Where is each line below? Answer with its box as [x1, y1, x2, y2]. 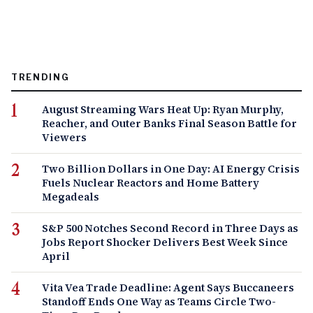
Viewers [42, 129, 87, 145]
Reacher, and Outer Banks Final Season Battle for [42, 115, 297, 131]
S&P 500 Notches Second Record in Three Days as [42, 220, 298, 235]
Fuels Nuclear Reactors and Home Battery [42, 175, 259, 190]
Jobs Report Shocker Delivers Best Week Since [42, 234, 288, 249]
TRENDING [11, 71, 70, 82]
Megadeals [42, 189, 99, 204]
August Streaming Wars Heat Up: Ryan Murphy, [42, 101, 284, 117]
